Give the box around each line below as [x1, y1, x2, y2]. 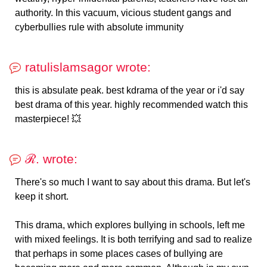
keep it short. [15, 191, 69, 202]
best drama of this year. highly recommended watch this [15, 100, 248, 110]
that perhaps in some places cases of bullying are [15, 249, 223, 259]
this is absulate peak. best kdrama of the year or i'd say [15, 85, 244, 96]
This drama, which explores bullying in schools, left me [15, 220, 245, 231]
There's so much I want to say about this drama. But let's [15, 177, 250, 188]
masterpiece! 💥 [15, 114, 81, 125]
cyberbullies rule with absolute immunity [15, 22, 184, 33]
